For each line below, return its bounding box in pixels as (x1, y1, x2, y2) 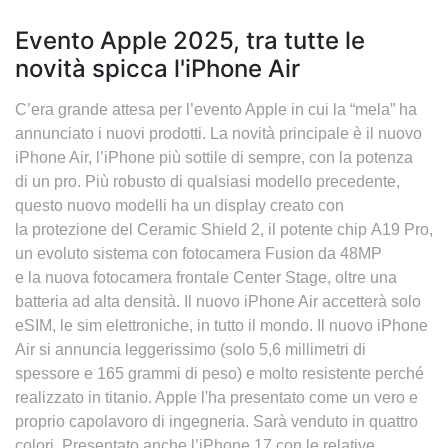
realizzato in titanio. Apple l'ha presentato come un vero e (15, 389, 418, 406)
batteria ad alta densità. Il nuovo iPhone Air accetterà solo (15, 293, 421, 310)
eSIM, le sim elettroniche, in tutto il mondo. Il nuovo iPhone (15, 317, 428, 334)
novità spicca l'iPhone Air (15, 54, 300, 83)
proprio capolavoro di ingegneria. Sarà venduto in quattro (15, 413, 418, 430)
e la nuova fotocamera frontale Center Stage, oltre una (15, 269, 397, 286)
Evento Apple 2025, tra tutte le (15, 26, 365, 55)
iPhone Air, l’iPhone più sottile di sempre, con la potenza (15, 149, 413, 166)
